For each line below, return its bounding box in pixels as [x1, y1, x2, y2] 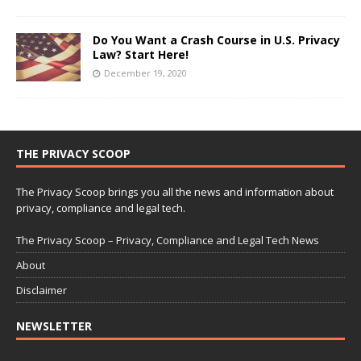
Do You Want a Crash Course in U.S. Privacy [93, 31, 340, 48]
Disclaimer [16, 282, 67, 297]
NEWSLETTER [16, 317, 92, 334]
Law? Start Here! [93, 46, 189, 62]
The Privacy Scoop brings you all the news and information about [16, 184, 334, 199]
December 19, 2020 [104, 66, 187, 79]
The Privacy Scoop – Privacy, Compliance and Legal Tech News [16, 232, 319, 247]
